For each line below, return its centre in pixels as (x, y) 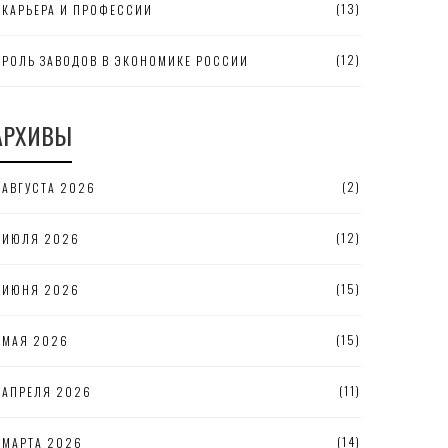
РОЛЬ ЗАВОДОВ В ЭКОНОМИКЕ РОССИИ (125, 60)
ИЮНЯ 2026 (41, 289)
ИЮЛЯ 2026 (41, 238)
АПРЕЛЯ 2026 (47, 391)
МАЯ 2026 (35, 340)
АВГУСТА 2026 (49, 187)
